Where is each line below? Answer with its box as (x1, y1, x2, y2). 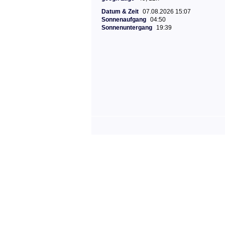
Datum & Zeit (101, 8, 139, 15)
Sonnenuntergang (101, 24, 152, 31)
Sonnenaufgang (101, 16, 146, 23)
